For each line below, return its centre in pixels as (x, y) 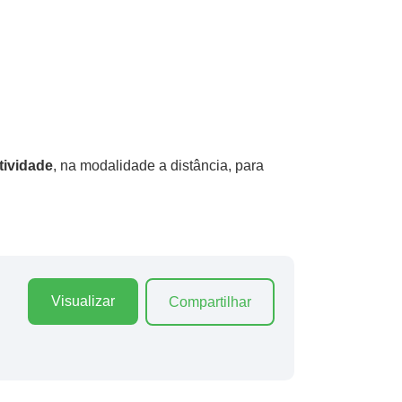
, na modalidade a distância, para (158, 165)
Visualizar (83, 301)
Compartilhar (210, 301)
